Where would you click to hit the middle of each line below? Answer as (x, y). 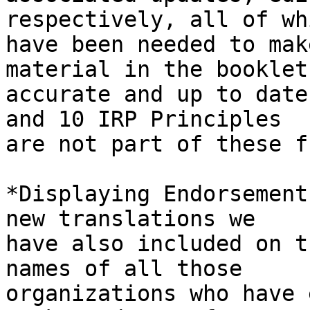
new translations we (137, 219)
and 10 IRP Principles (150, 119)
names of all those (130, 269)
